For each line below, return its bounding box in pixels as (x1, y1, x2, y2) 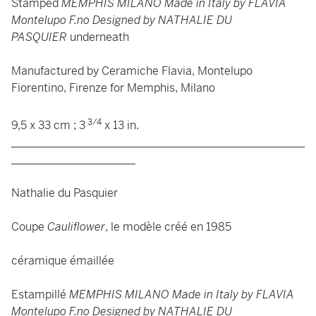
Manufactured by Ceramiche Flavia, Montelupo (11, 63, 253, 78)
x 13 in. (102, 118, 139, 133)
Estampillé (11, 287, 66, 303)
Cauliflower (47, 219, 105, 235)
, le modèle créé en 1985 (105, 219, 231, 235)
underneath (70, 30, 129, 44)
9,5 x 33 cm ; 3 (11, 118, 85, 133)
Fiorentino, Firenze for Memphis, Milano (11, 80, 215, 95)
